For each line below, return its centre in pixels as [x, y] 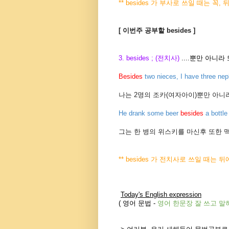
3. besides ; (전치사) [150, 58]
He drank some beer [150, 113]
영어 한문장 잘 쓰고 [188, 203]
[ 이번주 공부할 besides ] [157, 31]
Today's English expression [161, 195]
